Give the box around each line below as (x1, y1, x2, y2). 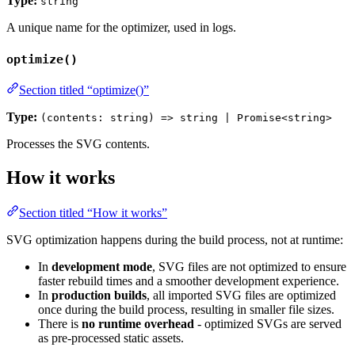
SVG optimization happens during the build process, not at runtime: (6, 233, 343, 247)
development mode (52, 260, 152, 274)
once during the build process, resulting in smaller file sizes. (38, 303, 334, 317)
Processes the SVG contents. (6, 137, 150, 151)
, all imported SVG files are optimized (147, 288, 336, 303)
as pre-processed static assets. (38, 331, 184, 345)
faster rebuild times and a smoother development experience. (38, 274, 339, 288)
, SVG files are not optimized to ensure (152, 260, 346, 274)
